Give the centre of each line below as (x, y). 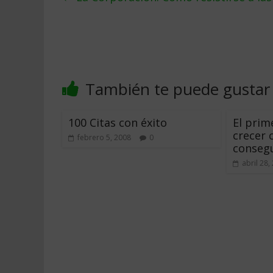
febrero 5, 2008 (104, 137)
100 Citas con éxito (118, 122)
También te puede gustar (178, 89)
